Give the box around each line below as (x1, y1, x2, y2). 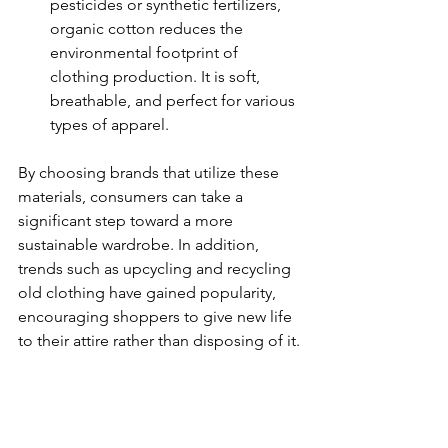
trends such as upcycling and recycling (18, 259, 295, 279)
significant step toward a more (18, 211, 237, 231)
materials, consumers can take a (18, 187, 247, 207)
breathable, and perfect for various (50, 91, 299, 111)
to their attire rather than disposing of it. (18, 331, 300, 351)
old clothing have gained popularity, (18, 283, 280, 303)
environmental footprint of (50, 43, 242, 63)
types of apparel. (50, 115, 169, 135)
